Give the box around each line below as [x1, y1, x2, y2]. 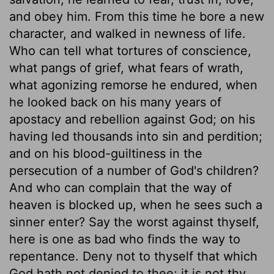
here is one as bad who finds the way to [9, 231, 240, 246]
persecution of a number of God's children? [9, 163, 259, 178]
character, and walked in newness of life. [9, 26, 246, 41]
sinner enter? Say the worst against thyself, [9, 214, 259, 229]
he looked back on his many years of [9, 94, 221, 109]
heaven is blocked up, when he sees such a [9, 197, 262, 212]
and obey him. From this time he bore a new [9, 9, 264, 24]
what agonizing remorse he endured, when [9, 77, 257, 92]
